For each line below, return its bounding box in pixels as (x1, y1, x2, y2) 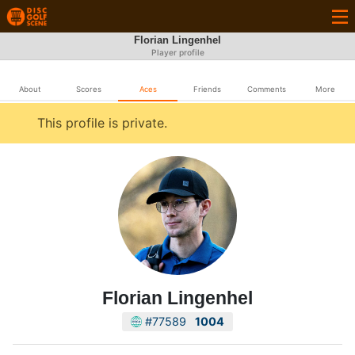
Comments (246, 85, 286, 94)
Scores (76, 85, 101, 94)
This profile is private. (37, 115, 167, 131)
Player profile (151, 48, 204, 58)
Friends (193, 85, 221, 94)
